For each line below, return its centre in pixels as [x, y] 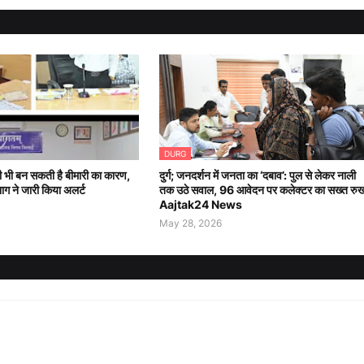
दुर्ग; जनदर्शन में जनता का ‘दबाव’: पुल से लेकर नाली [257, 175]
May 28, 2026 [190, 223]
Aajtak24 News [200, 205]
